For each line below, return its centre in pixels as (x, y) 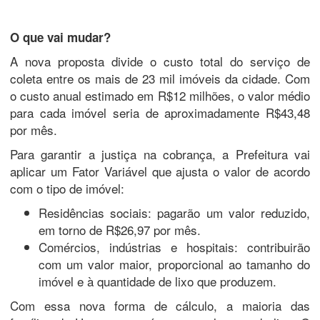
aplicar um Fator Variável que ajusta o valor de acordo (160, 171)
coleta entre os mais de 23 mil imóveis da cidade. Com (160, 78)
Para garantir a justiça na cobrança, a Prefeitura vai (160, 154)
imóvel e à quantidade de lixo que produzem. (157, 281)
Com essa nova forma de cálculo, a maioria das (160, 305)
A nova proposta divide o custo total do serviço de (160, 61)
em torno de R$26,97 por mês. (120, 229)
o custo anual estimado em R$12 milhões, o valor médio (160, 95)
